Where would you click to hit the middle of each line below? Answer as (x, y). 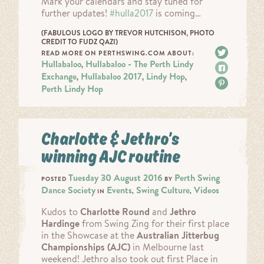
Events (119, 190)
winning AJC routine (111, 157)
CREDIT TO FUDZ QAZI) (80, 42)
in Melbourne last (167, 247)
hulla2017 (134, 13)
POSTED (55, 179)
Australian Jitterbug (178, 235)
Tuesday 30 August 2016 (115, 178)
